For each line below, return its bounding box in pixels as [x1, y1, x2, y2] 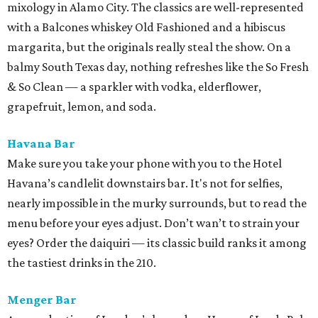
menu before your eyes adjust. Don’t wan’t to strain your [7, 216, 300, 231]
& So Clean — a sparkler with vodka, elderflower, [7, 79, 261, 94]
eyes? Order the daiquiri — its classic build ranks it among [7, 236, 307, 251]
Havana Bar [7, 136, 75, 151]
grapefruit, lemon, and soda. [7, 99, 156, 114]
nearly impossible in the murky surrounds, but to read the [7, 196, 307, 211]
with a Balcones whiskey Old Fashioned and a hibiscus [7, 20, 285, 35]
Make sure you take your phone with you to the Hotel [7, 156, 282, 171]
